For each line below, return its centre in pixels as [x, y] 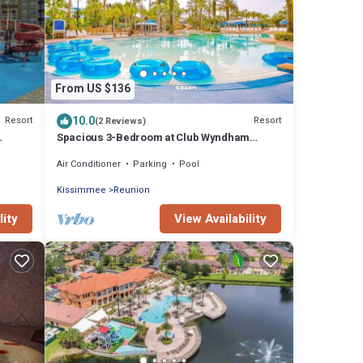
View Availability [220, 218]
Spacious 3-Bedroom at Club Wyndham [154, 137]
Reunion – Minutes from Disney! [136, 152]
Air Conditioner [89, 164]
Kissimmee [81, 190]
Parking [150, 164]
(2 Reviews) [120, 121]
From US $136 [93, 89]
